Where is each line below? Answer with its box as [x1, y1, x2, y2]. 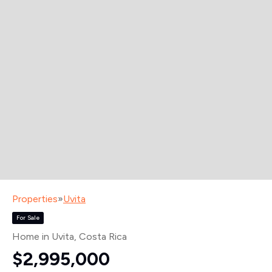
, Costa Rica [74, 231, 127, 243]
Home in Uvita [12, 231, 74, 243]
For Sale [16, 213, 39, 222]
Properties [12, 192, 58, 205]
